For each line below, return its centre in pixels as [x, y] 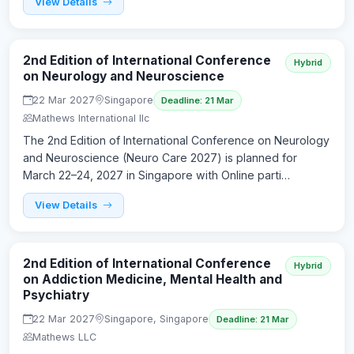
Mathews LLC [64, 337]
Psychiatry [56, 295]
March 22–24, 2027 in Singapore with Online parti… [156, 175]
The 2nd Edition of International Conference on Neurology [176, 140]
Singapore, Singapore [156, 319]
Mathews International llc [91, 118]
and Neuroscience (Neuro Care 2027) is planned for [160, 157]
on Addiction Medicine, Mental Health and [153, 279]
